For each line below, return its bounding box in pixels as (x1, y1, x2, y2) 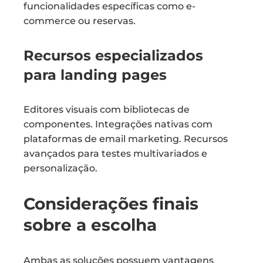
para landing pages (23, 66, 167, 83)
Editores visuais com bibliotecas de (23, 104, 190, 115)
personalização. (23, 163, 97, 174)
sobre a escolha (23, 215, 157, 235)
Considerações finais (23, 194, 198, 214)
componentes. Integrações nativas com (23, 119, 213, 130)
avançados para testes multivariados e (23, 148, 207, 159)
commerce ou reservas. (23, 15, 136, 26)
